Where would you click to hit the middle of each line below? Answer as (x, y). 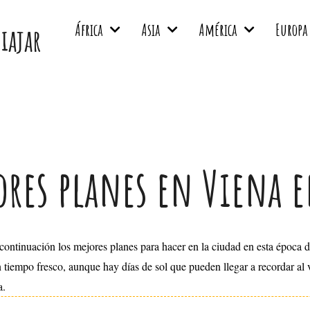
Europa (291, 30)
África (89, 30)
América (218, 30)
